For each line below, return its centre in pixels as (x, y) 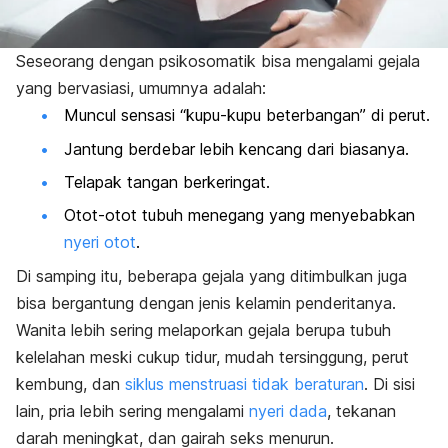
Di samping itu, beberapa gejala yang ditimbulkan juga (211, 275)
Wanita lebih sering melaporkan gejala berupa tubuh (203, 329)
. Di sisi (389, 383)
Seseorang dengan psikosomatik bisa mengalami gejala (218, 61)
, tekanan (361, 410)
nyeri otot (100, 242)
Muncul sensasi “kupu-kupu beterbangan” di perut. (247, 115)
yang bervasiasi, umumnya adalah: (141, 88)
